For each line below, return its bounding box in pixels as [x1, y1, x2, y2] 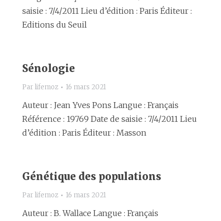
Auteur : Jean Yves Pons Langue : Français [22, 100, 179, 110]
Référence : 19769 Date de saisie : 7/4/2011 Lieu [22, 114, 197, 124]
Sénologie [22, 62, 75, 74]
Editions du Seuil [22, 20, 87, 30]
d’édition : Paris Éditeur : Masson [22, 128, 147, 138]
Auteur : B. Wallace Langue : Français [22, 208, 158, 218]
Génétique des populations [22, 170, 161, 183]
